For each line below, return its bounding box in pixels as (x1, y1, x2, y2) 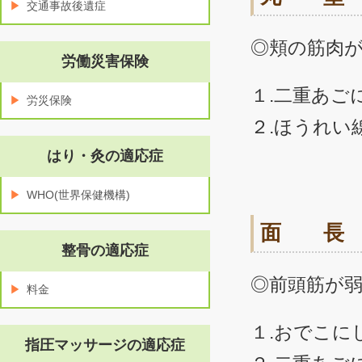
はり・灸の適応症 (47, 148, 163, 164)
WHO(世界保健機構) (27, 188, 130, 201)
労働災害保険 (61, 53, 149, 69)
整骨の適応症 (61, 242, 149, 259)
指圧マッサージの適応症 (25, 337, 185, 353)
